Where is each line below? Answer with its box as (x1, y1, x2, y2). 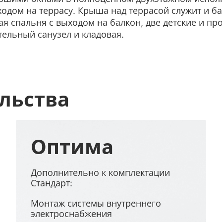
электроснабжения (31, 208, 112, 220)
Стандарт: (31, 177, 73, 189)
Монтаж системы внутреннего (31, 197, 162, 209)
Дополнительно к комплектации (31, 166, 170, 178)
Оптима (31, 133, 114, 160)
